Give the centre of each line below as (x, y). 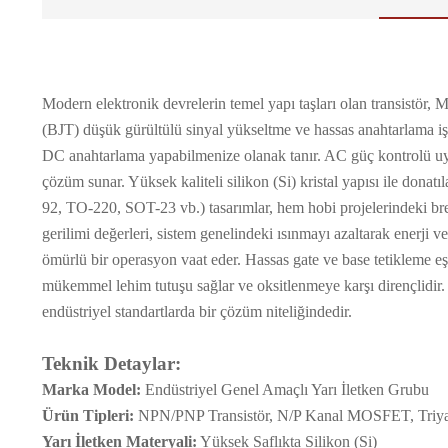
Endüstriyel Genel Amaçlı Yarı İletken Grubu (285, 389)
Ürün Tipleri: (88, 415)
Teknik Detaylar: (111, 363)
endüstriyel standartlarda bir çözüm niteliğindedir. (197, 311)
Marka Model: (91, 389)
